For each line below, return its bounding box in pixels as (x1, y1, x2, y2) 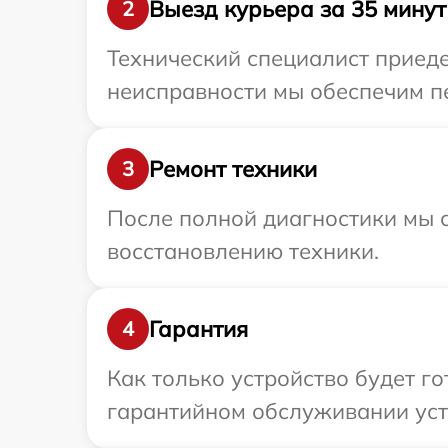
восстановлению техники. (107, 237, 379, 266)
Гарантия (149, 314, 248, 343)
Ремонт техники (149, 154, 317, 183)
